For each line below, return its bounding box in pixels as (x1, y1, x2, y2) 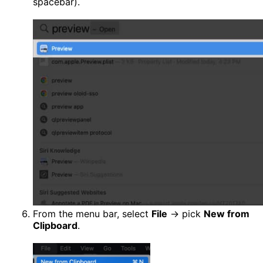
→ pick (167, 207, 204, 220)
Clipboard (33, 219, 77, 231)
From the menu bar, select (33, 207, 151, 220)
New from (204, 207, 249, 220)
